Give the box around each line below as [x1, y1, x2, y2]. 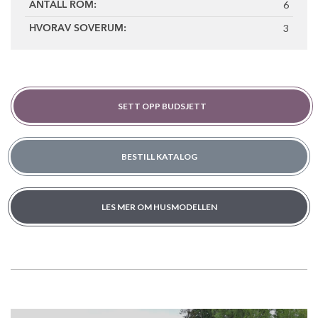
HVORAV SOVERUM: [29, 23, 126, 34]
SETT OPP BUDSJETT [117, 101, 207, 112]
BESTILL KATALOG [121, 151, 197, 163]
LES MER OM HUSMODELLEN [101, 202, 217, 213]
